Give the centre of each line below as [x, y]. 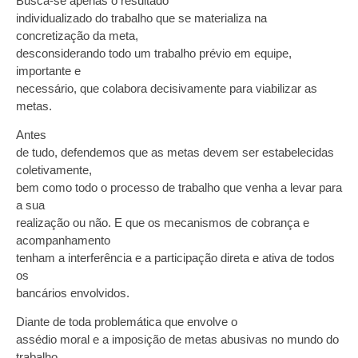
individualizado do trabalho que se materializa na [141, 18]
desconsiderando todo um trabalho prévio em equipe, [154, 53]
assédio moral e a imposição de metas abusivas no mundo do [177, 340]
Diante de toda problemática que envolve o [127, 322]
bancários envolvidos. [73, 292]
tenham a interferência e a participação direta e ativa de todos [175, 257]
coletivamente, [54, 169]
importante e [48, 70]
